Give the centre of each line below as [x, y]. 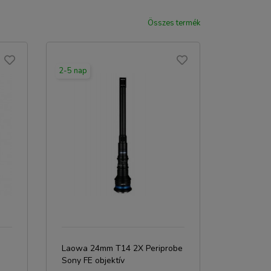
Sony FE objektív [93, 260]
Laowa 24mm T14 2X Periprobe [122, 248]
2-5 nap [73, 71]
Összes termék [174, 23]
